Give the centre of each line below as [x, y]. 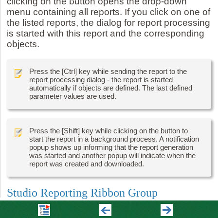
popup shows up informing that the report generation [111, 147]
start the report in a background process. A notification [114, 139]
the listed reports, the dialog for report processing [108, 22]
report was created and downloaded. [86, 163]
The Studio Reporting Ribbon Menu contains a [103, 209]
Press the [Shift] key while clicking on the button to [108, 130]
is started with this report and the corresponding [105, 33]
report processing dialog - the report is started [101, 79]
